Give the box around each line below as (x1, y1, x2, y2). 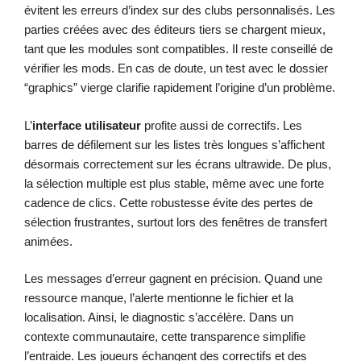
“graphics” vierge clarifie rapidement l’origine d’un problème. (24, 81, 335, 95)
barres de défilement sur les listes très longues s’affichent (24, 137, 325, 151)
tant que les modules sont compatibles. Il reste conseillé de (24, 42, 333, 56)
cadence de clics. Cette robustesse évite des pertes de (24, 195, 313, 210)
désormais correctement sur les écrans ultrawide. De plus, (24, 156, 331, 171)
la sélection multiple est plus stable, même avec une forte (24, 176, 324, 190)
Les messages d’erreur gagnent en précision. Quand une (24, 272, 322, 286)
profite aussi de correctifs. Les (141, 118, 302, 132)
